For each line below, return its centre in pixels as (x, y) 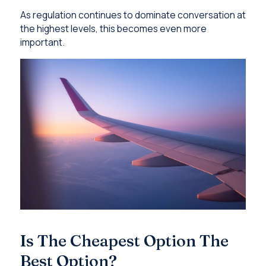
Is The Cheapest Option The (124, 240)
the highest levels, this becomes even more (113, 29)
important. (42, 42)
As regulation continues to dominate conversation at (133, 15)
